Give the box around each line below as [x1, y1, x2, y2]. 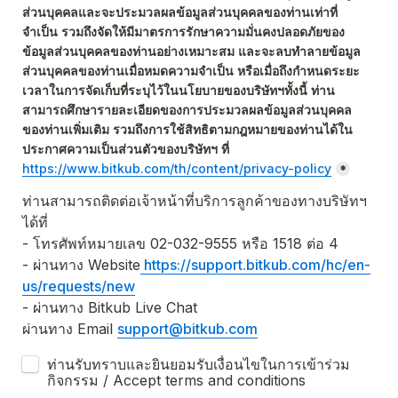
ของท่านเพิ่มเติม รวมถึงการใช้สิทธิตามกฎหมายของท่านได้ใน [22, 122, 353, 138]
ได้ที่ [22, 213, 48, 232]
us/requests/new [22, 277, 135, 296]
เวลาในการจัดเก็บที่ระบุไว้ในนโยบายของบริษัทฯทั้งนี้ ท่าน [22, 83, 335, 99]
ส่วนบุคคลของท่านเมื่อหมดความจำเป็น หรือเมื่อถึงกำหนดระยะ [22, 63, 360, 79]
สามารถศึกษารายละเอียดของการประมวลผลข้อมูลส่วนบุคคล [22, 102, 352, 118]
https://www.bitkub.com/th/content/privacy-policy [22, 161, 331, 177]
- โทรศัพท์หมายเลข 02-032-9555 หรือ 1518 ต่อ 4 [22, 235, 338, 253]
